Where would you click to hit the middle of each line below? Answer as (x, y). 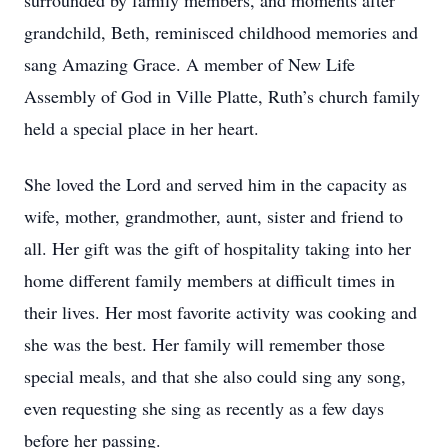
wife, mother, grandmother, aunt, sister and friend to (213, 216)
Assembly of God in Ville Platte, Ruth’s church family (222, 96)
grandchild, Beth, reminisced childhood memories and (221, 32)
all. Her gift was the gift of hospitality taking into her (217, 248)
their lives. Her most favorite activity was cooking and (220, 312)
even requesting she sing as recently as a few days (204, 408)
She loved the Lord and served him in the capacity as (215, 184)
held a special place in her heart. (141, 128)
